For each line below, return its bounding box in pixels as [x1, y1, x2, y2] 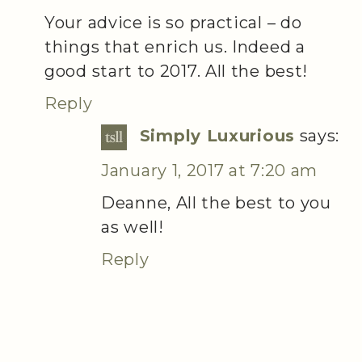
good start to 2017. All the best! [44, 61, 309, 82]
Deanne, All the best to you [101, 192, 331, 213]
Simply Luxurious [139, 126, 295, 146]
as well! [101, 217, 164, 237]
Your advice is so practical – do [44, 13, 302, 33]
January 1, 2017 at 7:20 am [101, 160, 318, 180]
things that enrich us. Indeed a [44, 37, 305, 57]
